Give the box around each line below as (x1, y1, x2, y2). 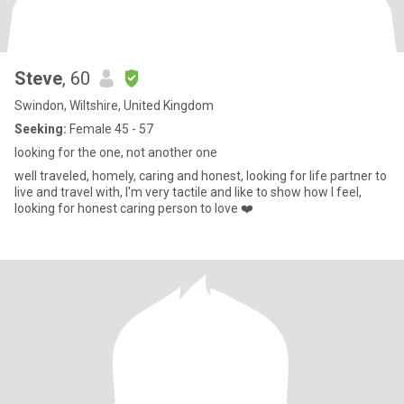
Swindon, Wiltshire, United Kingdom (14, 98, 214, 113)
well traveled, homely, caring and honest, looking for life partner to (14, 169, 387, 183)
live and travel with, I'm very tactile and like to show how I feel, (14, 185, 362, 199)
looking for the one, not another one (14, 145, 217, 160)
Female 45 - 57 (67, 122, 153, 136)
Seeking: (14, 122, 67, 136)
